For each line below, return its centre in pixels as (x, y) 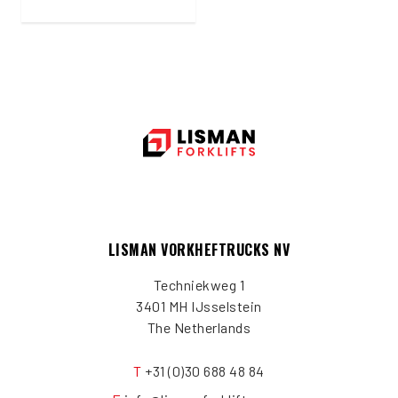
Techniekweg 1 (199, 284)
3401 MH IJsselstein (199, 306)
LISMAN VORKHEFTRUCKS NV (199, 249)
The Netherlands (199, 327)
